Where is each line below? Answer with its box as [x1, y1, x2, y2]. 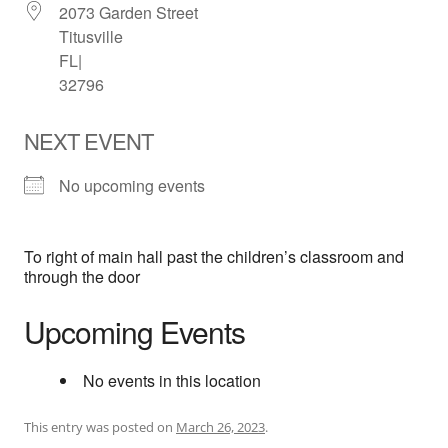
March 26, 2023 [176, 418, 265, 437]
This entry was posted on [24, 418, 176, 437]
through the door [24, 265, 140, 289]
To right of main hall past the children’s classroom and [24, 245, 404, 269]
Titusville [59, 25, 123, 49]
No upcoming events [59, 174, 205, 198]
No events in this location [83, 369, 261, 393]
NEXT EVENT [24, 125, 153, 157]
